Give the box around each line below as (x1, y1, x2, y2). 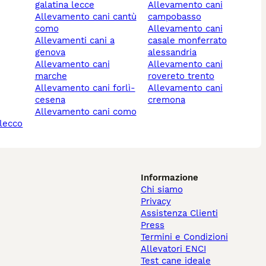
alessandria (147, 47, 197, 58)
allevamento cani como (40, 106, 137, 118)
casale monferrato (147, 35, 227, 46)
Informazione (140, 172, 198, 183)
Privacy (140, 196, 171, 207)
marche (34, 71, 67, 82)
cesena (34, 94, 65, 106)
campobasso (147, 11, 201, 23)
